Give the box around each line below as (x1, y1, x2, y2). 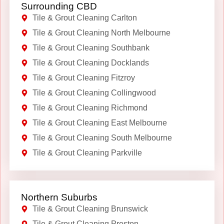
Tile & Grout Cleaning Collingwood (32, 88, 156, 97)
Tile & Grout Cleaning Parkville (32, 148, 142, 157)
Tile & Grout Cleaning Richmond (32, 103, 147, 112)
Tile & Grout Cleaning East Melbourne (32, 118, 167, 127)
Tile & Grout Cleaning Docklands (32, 58, 149, 67)
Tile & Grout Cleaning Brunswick (32, 204, 148, 213)
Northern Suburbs (21, 191, 97, 202)
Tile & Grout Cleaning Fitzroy (32, 73, 135, 82)
